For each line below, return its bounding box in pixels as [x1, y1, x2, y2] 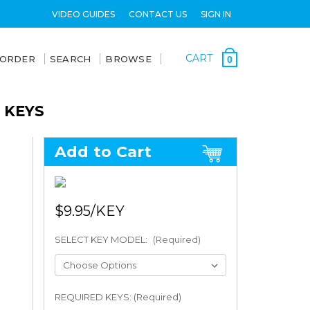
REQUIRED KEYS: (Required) [54, 291, 181, 302]
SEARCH [49, 53, 91, 64]
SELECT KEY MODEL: [54, 234, 149, 245]
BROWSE [105, 53, 152, 64]
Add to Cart [54, 143, 152, 161]
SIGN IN [200, 8, 231, 19]
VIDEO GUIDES [51, 8, 115, 19]
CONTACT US [128, 8, 187, 19]
